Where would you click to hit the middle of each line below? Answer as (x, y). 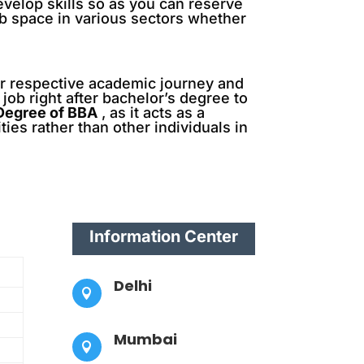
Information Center (163, 236)
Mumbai (146, 339)
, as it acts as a (152, 113)
